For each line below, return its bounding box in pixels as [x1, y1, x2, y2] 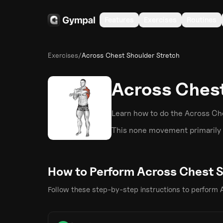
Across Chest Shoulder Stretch [82, 51, 180, 59]
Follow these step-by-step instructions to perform [48, 185, 218, 194]
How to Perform [48, 164, 137, 179]
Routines [187, 15, 217, 24]
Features [105, 15, 134, 24]
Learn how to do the [111, 109, 185, 118]
